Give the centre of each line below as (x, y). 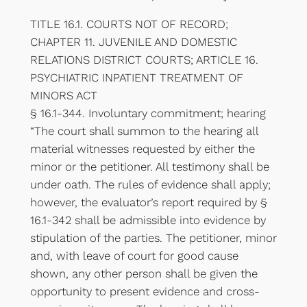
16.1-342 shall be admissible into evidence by (148, 220)
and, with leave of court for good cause (134, 255)
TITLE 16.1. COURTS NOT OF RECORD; (129, 24)
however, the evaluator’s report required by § (148, 202)
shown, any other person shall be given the (144, 273)
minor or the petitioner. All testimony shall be (149, 166)
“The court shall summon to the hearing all (144, 131)
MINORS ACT (63, 95)
